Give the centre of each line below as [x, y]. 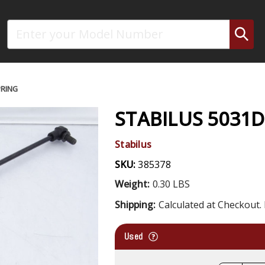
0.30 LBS [171, 184]
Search [20, 25]
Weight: [132, 184]
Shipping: [135, 204]
